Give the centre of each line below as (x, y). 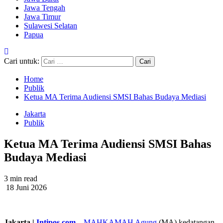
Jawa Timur (42, 17)
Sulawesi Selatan (51, 26)
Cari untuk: (22, 61)
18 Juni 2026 (25, 187)
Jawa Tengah (45, 8)
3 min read (21, 178)
